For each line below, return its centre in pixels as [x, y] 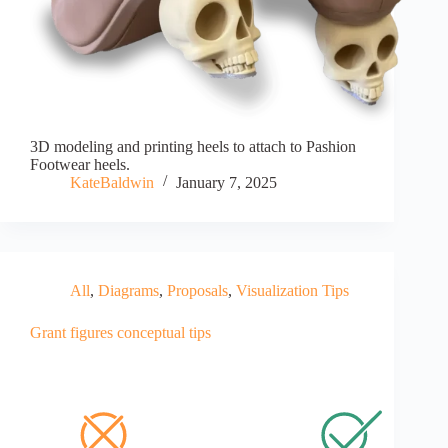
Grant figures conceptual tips [120, 333]
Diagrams [128, 291]
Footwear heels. [80, 165]
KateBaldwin [112, 183]
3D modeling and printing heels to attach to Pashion [193, 147]
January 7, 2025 [226, 183]
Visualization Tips [292, 291]
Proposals [197, 291]
